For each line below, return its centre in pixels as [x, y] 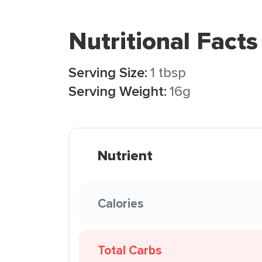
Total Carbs [130, 250]
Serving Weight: [118, 91]
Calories [120, 203]
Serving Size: [108, 72]
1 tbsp [168, 72]
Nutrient [125, 156]
